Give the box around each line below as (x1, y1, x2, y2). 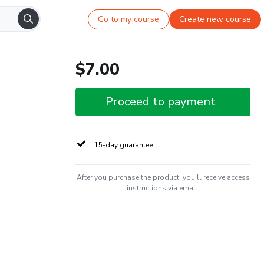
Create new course (179, 13, 252, 25)
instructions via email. (127, 183, 199, 193)
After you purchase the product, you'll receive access (76, 173, 250, 182)
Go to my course (98, 13, 160, 25)
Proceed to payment (105, 94, 216, 110)
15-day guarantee (94, 140, 153, 150)
